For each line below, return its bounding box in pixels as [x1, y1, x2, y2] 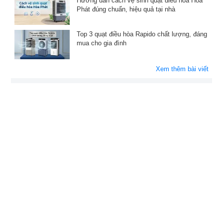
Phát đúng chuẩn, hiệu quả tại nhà [76, 5, 175, 13]
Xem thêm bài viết [156, 65, 209, 73]
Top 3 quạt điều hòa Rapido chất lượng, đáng [76, 30, 207, 38]
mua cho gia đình [76, 39, 126, 47]
